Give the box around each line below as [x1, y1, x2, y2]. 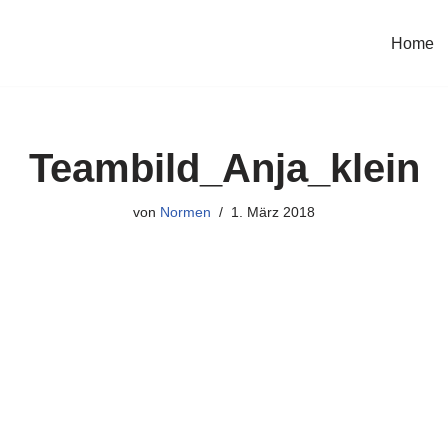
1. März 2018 [231, 204, 315, 220]
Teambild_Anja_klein [28, 146, 420, 190]
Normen [160, 204, 211, 220]
